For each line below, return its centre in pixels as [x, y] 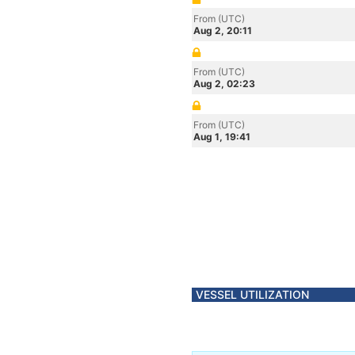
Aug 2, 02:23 [224, 84]
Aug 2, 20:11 [223, 31]
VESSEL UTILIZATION [252, 294]
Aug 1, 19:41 [222, 137]
